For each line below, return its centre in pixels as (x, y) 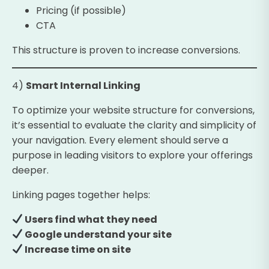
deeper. (30, 170)
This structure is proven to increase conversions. (126, 50)
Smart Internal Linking (83, 85)
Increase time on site (77, 249)
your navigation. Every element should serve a (120, 140)
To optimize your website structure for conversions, (133, 110)
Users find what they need (90, 219)
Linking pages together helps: (81, 195)
